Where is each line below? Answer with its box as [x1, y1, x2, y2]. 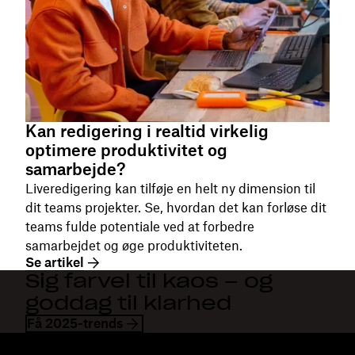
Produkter [177, 334, 240, 351]
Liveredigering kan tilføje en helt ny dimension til [25, 181, 315, 197]
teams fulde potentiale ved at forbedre [25, 219, 254, 235]
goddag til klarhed [25, 291, 231, 316]
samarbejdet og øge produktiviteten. [25, 238, 242, 254]
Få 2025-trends [27, 315, 123, 332]
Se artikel [25, 254, 84, 271]
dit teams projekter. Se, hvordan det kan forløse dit [25, 200, 326, 216]
